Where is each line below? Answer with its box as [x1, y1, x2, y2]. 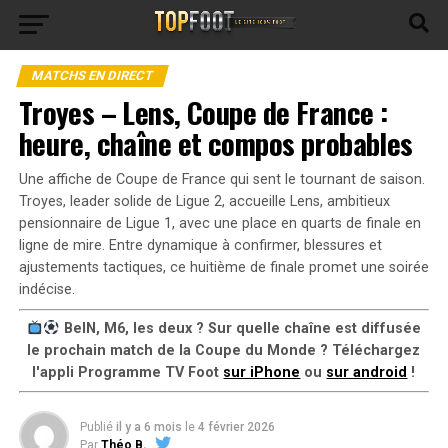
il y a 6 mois [115, 420, 182, 435]
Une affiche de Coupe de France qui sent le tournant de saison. [18, 171, 425, 188]
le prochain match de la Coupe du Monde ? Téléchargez [27, 342, 421, 360]
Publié [79, 420, 113, 435]
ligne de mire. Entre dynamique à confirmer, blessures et [18, 237, 382, 254]
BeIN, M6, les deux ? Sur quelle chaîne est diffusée [59, 320, 421, 338]
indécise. [18, 281, 75, 298]
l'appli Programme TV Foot [32, 364, 224, 382]
